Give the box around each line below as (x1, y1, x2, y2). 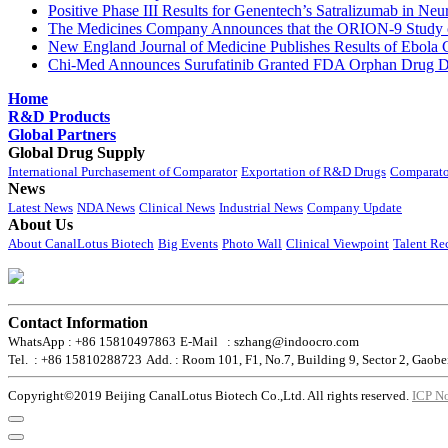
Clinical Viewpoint (286, 236, 389, 251)
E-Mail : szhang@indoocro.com (180, 334, 359, 349)
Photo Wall (222, 236, 282, 251)
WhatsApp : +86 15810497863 (8, 334, 176, 349)
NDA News (77, 200, 135, 215)
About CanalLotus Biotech (8, 236, 154, 251)
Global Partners (8, 126, 116, 143)
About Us (8, 216, 73, 233)
